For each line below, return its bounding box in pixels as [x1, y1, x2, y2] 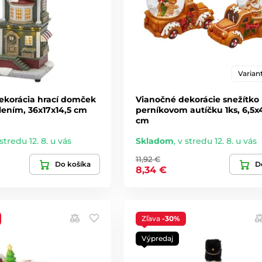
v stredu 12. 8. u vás [177, 136, 257, 147]
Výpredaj [141, 234, 173, 243]
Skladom [135, 136, 174, 147]
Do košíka [54, 160, 91, 169]
